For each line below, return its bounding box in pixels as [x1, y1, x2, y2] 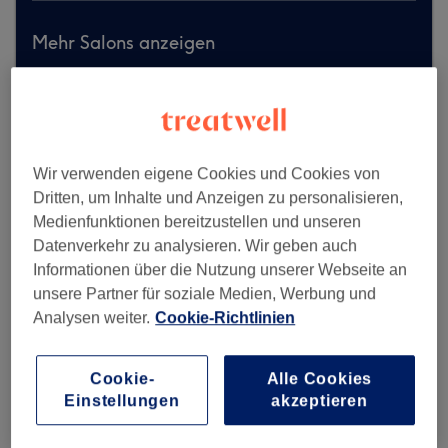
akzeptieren [271, 392, 368, 410]
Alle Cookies [266, 370, 373, 388]
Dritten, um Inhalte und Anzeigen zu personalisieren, [33, 189, 404, 207]
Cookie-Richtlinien [155, 309, 296, 327]
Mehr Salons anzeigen [32, 31, 215, 54]
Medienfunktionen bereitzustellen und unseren [33, 213, 362, 231]
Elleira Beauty [32, 408, 163, 435]
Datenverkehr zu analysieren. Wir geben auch [33, 237, 358, 255]
